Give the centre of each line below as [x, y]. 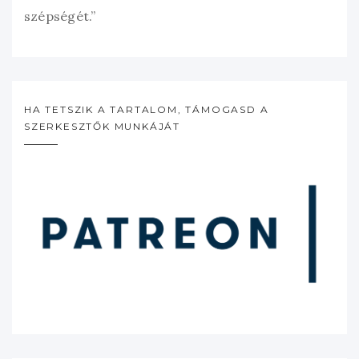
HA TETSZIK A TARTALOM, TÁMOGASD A [147, 110]
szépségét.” [60, 16]
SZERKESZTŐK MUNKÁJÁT [102, 127]
